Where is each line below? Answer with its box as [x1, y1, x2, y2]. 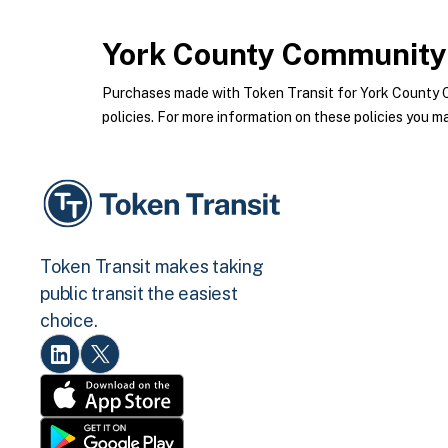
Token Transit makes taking [40, 256, 264, 278]
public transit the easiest [40, 283, 238, 305]
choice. [40, 310, 98, 332]
